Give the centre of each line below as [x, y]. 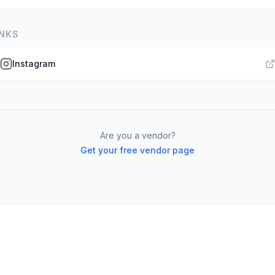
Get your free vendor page [137, 150]
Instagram [34, 64]
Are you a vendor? [137, 135]
